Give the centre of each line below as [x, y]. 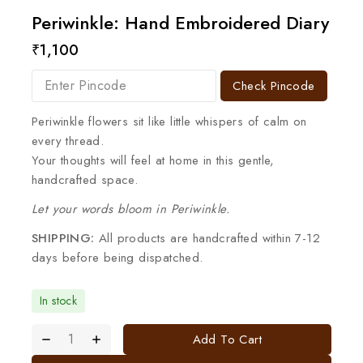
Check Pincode [274, 86]
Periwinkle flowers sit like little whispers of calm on [169, 121]
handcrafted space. [85, 179]
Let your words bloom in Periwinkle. [131, 209]
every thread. [68, 141]
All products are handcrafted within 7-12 [207, 238]
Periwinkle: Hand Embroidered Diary [180, 22]
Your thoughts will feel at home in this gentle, [153, 160]
